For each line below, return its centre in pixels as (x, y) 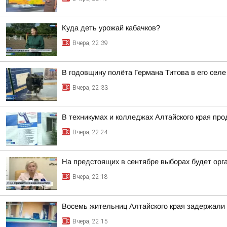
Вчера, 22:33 (90, 88)
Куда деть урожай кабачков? (111, 28)
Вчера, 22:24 (90, 132)
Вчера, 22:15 (90, 221)
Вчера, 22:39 (90, 43)
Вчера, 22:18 (90, 177)
